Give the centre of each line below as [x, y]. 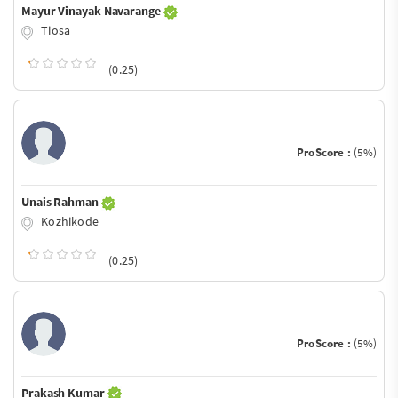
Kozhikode [68, 221]
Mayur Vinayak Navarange [92, 11]
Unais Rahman [61, 201]
